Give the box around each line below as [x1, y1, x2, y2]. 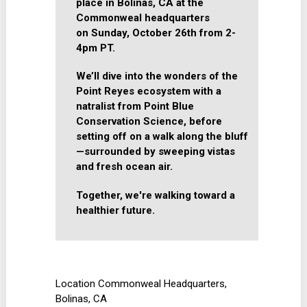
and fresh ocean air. [76, 160, 173, 173]
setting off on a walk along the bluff [76, 130, 249, 143]
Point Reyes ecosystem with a [76, 85, 222, 98]
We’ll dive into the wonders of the [76, 70, 238, 83]
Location [56, 277, 99, 290]
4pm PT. [76, 41, 116, 54]
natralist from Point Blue [76, 100, 195, 113]
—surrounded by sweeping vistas [76, 145, 236, 158]
